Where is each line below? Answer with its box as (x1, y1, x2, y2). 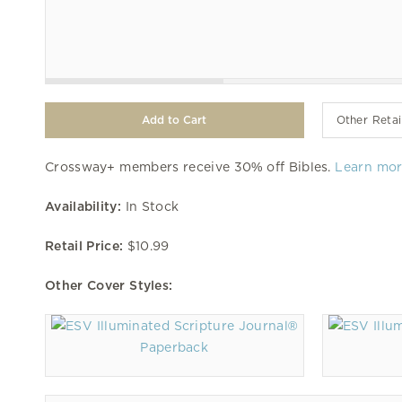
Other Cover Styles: (45, 277, 173, 293)
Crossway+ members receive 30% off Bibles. (45, 159, 336, 174)
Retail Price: (45, 238, 124, 253)
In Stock (120, 198, 179, 214)
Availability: (45, 198, 121, 214)
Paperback (140, 339, 209, 354)
